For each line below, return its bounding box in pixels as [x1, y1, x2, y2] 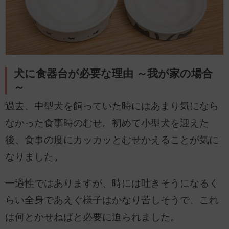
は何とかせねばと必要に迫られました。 [5, 212, 180, 223]
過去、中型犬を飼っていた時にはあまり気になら [5, 101, 219, 112]
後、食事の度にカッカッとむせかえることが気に [5, 134, 219, 146]
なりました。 [5, 151, 63, 163]
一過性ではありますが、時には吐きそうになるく [5, 178, 219, 189]
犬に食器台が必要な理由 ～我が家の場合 [14, 67, 213, 80]
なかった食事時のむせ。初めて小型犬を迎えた [5, 118, 209, 129]
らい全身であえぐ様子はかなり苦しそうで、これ [5, 195, 219, 206]
